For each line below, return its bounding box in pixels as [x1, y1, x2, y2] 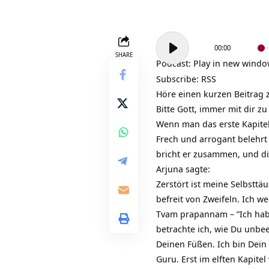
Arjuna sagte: [156, 163, 210, 175]
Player [156, 47, 181, 60]
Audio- [156, 32, 183, 45]
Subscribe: [156, 73, 201, 85]
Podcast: [156, 57, 193, 70]
